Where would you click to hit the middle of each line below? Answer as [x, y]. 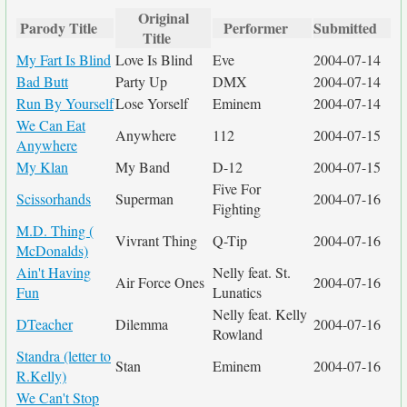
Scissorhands [54, 199]
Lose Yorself [152, 103]
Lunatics [237, 292]
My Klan [42, 167]
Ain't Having [54, 272]
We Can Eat [51, 125]
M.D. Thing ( [55, 230]
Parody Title [58, 28]
